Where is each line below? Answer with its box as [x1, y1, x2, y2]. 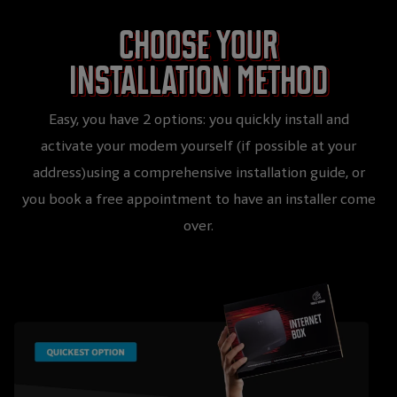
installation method [69, 58, 328, 105]
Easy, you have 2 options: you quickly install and [48, 110, 349, 129]
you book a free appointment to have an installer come [21, 190, 376, 209]
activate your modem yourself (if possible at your [41, 136, 356, 156]
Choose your [119, 23, 278, 69]
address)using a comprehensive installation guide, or [32, 163, 365, 183]
